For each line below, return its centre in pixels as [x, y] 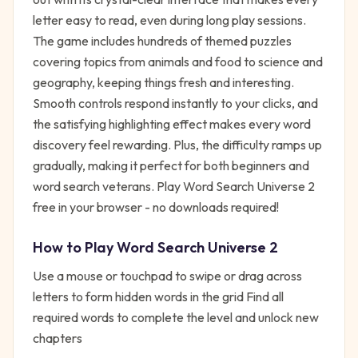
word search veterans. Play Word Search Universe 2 [174, 186]
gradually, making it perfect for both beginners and [171, 165]
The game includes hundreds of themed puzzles [162, 41]
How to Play [75, 247]
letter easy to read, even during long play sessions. [169, 20]
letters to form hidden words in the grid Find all [158, 296]
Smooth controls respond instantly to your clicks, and [175, 103]
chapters [58, 338]
